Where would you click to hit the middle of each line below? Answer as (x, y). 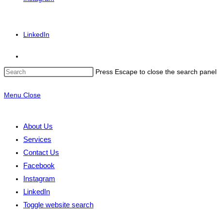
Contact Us (41, 152)
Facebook (39, 165)
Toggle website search (58, 205)
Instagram (39, 178)
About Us (38, 126)
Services (37, 139)
